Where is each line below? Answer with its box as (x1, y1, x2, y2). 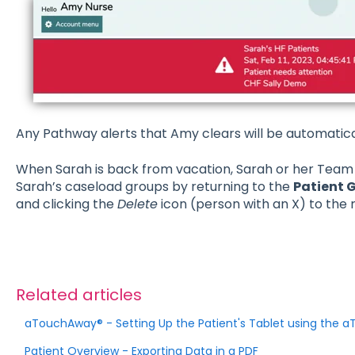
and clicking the (15, 194, 117, 213)
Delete (116, 194, 158, 213)
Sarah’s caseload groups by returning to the (15, 177, 293, 196)
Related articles (15, 284, 142, 307)
